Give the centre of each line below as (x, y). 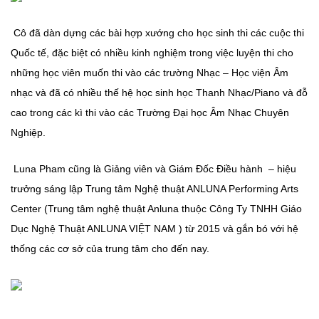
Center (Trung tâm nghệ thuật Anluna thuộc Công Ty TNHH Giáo (156, 208)
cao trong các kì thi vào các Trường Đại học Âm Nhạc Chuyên (150, 113)
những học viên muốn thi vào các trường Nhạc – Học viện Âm (150, 73)
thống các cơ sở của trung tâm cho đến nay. (111, 248)
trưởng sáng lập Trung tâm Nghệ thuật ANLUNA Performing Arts (155, 188)
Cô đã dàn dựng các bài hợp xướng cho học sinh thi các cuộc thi (157, 33)
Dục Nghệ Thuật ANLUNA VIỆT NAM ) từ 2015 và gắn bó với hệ (155, 228)
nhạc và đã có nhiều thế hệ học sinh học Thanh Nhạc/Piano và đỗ (159, 93)
